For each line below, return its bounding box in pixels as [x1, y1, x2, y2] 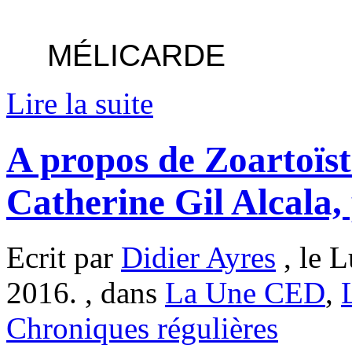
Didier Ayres [121, 240, 276, 274]
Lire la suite [6, 86, 153, 121]
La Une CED [165, 275, 325, 310]
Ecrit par [6, 240, 121, 274]
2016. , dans [6, 275, 165, 310]
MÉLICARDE [47, 38, 225, 73]
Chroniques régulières [6, 310, 278, 345]
